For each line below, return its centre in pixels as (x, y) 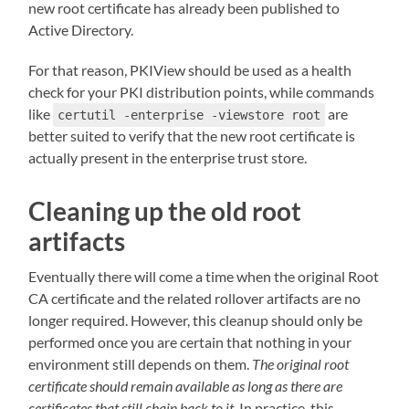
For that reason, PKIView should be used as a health (190, 69)
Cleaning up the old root (165, 210)
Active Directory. (81, 29)
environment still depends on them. (141, 363)
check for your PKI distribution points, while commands (202, 91)
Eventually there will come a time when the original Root (204, 276)
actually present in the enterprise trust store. (168, 157)
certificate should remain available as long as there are (186, 385)
